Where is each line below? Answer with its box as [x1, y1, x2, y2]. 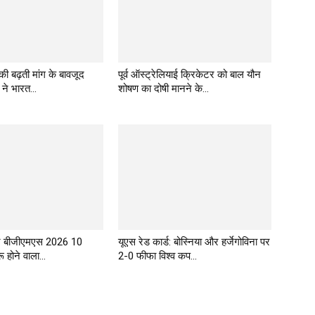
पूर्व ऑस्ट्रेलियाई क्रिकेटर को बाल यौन [118, 67, 261, 81]
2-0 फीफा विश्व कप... [118, 249, 197, 262]
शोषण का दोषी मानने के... [118, 82, 209, 95]
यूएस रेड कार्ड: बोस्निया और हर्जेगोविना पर [118, 235, 270, 248]
